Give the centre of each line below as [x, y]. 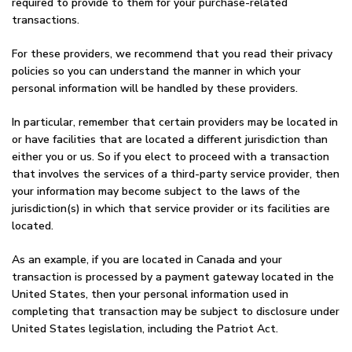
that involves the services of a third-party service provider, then [176, 174]
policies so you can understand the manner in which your [156, 71]
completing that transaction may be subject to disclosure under [176, 312]
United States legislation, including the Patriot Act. [145, 329]
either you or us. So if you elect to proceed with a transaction [170, 157]
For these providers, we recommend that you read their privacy [172, 54]
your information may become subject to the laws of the [156, 191]
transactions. [46, 20]
